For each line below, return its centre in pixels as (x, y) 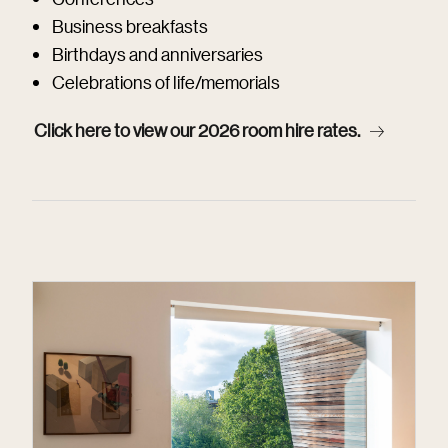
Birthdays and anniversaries (157, 54)
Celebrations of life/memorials (166, 82)
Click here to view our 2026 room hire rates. (197, 130)
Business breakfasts (130, 26)
